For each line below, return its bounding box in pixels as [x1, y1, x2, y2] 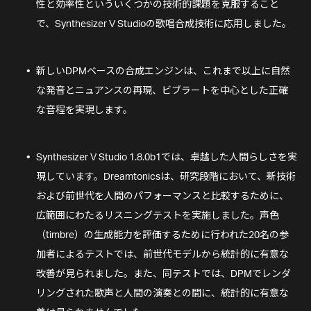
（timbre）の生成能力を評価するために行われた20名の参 [36, 230, 289, 241]
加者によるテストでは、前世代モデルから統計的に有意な [36, 250, 289, 260]
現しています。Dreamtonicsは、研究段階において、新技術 [36, 172, 296, 183]
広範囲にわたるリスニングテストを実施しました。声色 [36, 211, 279, 221]
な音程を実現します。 [36, 106, 133, 116]
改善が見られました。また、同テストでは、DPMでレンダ [36, 269, 291, 280]
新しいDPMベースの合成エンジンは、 [36, 67, 203, 77]
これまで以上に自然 [203, 67, 290, 77]
